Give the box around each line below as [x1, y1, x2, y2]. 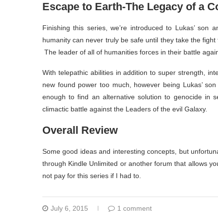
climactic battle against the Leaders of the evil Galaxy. [42, 105, 207, 113]
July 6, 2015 [51, 204, 88, 213]
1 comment [117, 204, 152, 213]
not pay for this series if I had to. [42, 172, 141, 180]
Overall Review [42, 124, 118, 137]
